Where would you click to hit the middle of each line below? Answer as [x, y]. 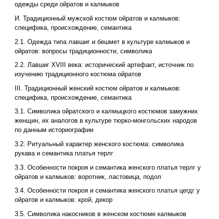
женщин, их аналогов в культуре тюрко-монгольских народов [106, 121]
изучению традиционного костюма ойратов [78, 74]
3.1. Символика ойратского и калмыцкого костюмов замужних [106, 111]
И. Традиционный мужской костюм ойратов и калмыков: [97, 18]
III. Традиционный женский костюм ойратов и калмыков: [98, 88]
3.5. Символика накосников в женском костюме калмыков [100, 214]
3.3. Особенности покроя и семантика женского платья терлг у [108, 167]
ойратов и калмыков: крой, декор [63, 200]
